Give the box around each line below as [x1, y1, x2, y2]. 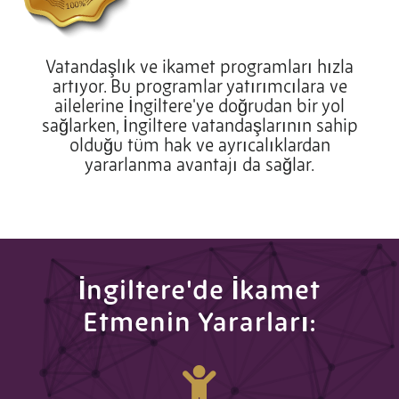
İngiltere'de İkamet [78, 273, 321, 306]
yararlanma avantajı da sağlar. [85, 152, 314, 176]
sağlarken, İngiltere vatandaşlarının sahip [41, 113, 358, 137]
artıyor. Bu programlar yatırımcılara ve [52, 74, 347, 98]
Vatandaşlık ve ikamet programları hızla [45, 54, 354, 78]
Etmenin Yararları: [82, 305, 317, 338]
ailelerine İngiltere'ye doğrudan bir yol [54, 94, 345, 118]
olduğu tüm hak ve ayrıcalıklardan [69, 133, 330, 157]
